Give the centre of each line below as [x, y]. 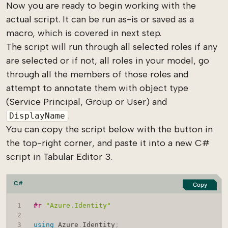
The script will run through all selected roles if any [112, 47]
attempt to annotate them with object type [97, 88]
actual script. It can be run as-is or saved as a [100, 20]
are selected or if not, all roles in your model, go [108, 61]
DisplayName [37, 116]
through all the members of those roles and [97, 75]
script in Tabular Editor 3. [59, 157]
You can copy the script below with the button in [109, 130]
